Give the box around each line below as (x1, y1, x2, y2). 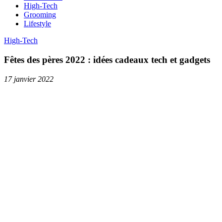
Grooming (24, 10, 56, 19)
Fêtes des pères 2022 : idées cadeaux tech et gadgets (4, 54, 210, 65)
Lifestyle (24, 19, 51, 28)
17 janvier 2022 (4, 74, 54, 83)
